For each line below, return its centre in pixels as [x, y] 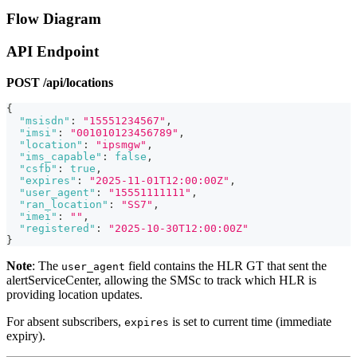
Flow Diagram [54, 19]
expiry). [26, 335]
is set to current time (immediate [250, 321]
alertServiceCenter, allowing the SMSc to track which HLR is [161, 280]
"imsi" [38, 132]
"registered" [57, 228]
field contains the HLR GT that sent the [226, 265]
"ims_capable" [61, 156]
